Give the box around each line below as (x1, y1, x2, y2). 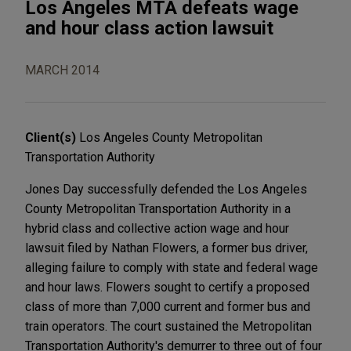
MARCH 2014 (25, 62, 100, 78)
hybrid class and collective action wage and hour (25, 220, 289, 236)
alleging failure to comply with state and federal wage (25, 259, 318, 275)
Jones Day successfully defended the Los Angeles (25, 181, 307, 197)
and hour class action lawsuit (25, 16, 273, 39)
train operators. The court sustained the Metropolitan (25, 318, 312, 334)
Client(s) (25, 129, 79, 145)
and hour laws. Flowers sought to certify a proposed (25, 279, 309, 295)
